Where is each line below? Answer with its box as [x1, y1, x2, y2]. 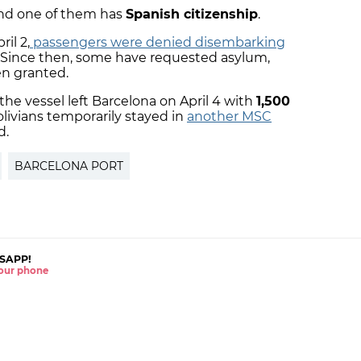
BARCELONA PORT [15, 159, 123, 174]
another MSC [187, 109, 272, 125]
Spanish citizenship [126, 6, 258, 23]
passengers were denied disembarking [30, 35, 285, 51]
